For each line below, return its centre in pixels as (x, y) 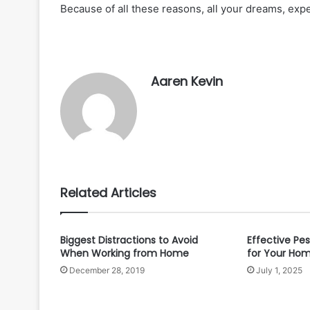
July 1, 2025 (279, 271)
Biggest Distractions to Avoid (129, 240)
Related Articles (108, 193)
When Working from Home (125, 254)
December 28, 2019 (107, 271)
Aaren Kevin (187, 82)
